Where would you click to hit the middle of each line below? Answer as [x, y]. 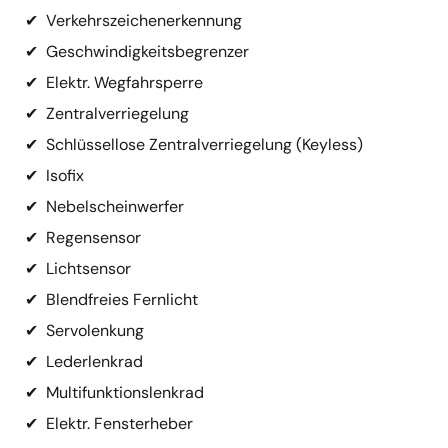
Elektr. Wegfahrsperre [124, 82]
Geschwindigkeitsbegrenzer [147, 51]
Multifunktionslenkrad [125, 392]
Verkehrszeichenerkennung [144, 20]
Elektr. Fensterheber [119, 423]
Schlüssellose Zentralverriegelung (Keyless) [204, 144]
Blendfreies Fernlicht [122, 299]
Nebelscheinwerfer [115, 206]
